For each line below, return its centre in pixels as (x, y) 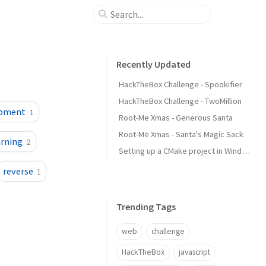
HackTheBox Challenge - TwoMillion (180, 101)
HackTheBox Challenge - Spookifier (180, 84)
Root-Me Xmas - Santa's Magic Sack (181, 134)
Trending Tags (146, 207)
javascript (194, 252)
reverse (18, 171)
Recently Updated (153, 64)
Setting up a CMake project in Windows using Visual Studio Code (246, 151)
